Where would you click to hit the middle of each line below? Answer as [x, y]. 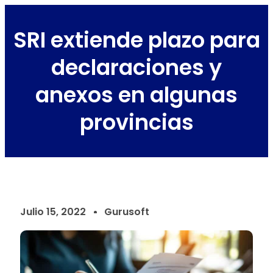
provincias [136, 122]
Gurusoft [127, 212]
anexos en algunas [136, 95]
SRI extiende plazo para [136, 40]
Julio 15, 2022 [53, 212]
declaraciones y [136, 67]
